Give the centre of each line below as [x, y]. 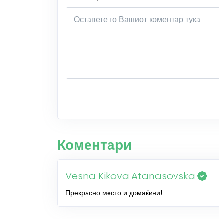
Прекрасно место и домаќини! [114, 193]
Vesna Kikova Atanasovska [131, 176]
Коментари [94, 145]
